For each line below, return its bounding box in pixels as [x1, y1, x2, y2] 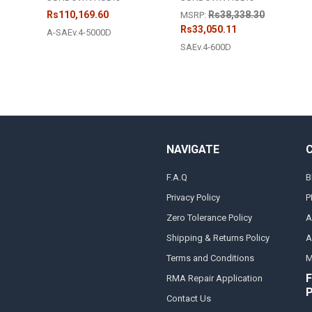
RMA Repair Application [166, 272, 263, 283]
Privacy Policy [166, 192, 220, 203]
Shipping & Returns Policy [166, 232, 270, 243]
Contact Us [166, 292, 211, 304]
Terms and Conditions [166, 252, 254, 263]
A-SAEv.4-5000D [47, 27, 112, 38]
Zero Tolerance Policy [166, 212, 252, 223]
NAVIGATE [166, 143, 219, 157]
